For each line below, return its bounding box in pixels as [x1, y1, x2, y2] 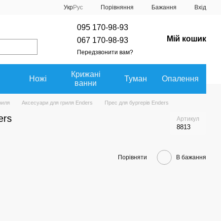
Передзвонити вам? [77, 48, 133, 56]
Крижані [71, 70, 101, 78]
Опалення [161, 74, 199, 83]
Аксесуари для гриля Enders [22, 100, 93, 106]
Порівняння [101, 3, 134, 11]
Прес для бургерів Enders [105, 100, 169, 106]
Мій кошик [167, 34, 206, 43]
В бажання [176, 153, 206, 161]
